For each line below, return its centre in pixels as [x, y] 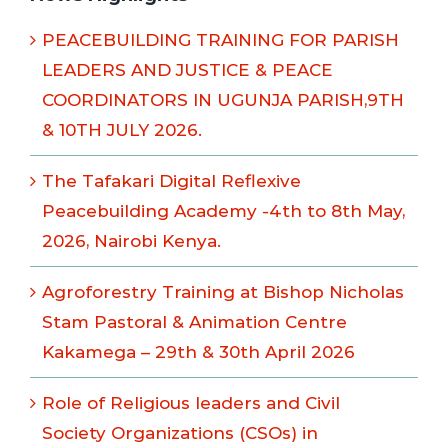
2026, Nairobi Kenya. [131, 240]
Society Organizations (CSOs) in [180, 432]
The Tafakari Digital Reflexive [171, 180]
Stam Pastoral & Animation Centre [194, 321]
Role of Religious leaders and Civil [191, 402]
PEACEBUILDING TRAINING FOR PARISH [220, 39]
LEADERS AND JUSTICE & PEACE [187, 69]
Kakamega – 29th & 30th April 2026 [198, 351]
